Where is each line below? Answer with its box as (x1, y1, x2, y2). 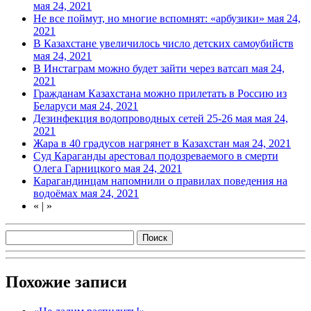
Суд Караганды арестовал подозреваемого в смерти (33, 149, 278, 162)
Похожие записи (6, 272, 127, 291)
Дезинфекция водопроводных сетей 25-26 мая (33, 112, 255, 124)
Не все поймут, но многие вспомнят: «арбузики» (33, 12, 267, 24)
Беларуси (33, 99, 80, 112)
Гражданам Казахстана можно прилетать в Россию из (33, 87, 287, 99)
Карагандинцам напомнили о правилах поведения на (33, 174, 287, 187)
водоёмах (33, 187, 81, 199)
